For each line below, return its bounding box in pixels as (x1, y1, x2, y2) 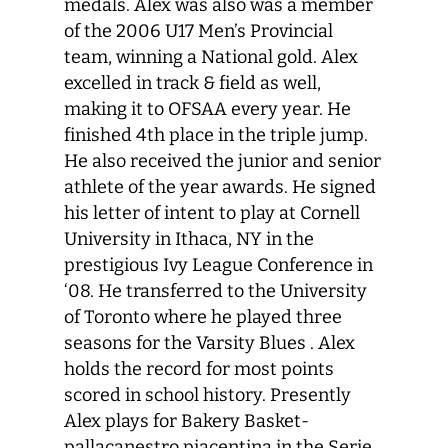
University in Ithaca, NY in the (64, 228, 314, 250)
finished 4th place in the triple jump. (64, 124, 368, 146)
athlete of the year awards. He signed (64, 176, 376, 198)
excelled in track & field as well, (64, 72, 321, 94)
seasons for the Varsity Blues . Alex (64, 332, 355, 354)
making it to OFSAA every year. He (64, 98, 351, 120)
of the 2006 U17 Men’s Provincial (64, 20, 333, 42)
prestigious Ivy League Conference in (64, 254, 373, 276)
